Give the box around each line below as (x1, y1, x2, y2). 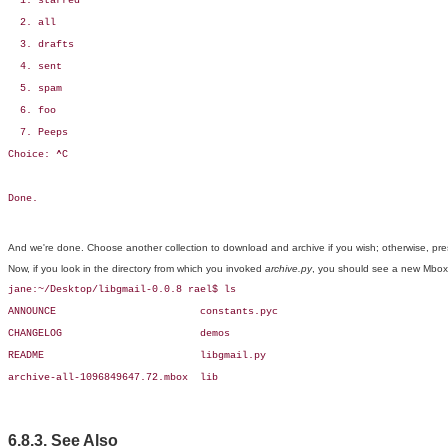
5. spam (8, 83, 62, 95)
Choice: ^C (8, 149, 68, 161)
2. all (8, 17, 56, 29)
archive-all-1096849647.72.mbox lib (8, 372, 218, 384)
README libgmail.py (8, 350, 266, 362)
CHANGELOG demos (8, 328, 230, 340)
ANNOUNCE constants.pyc (8, 306, 278, 318)
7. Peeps (8, 127, 68, 139)
